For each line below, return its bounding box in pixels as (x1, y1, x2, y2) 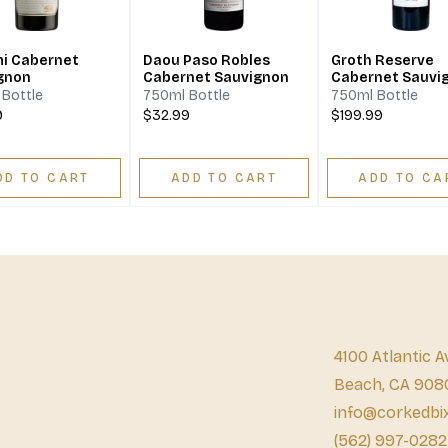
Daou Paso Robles (143, 52, 271, 70)
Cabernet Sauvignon (143, 69, 290, 87)
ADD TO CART (170, 171, 278, 186)
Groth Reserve (330, 52, 434, 70)
